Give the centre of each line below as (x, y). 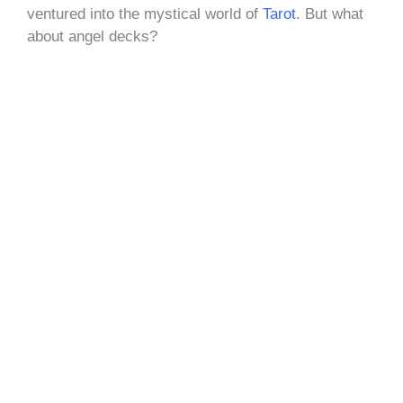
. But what (330, 13)
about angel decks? (92, 36)
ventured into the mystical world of (145, 13)
